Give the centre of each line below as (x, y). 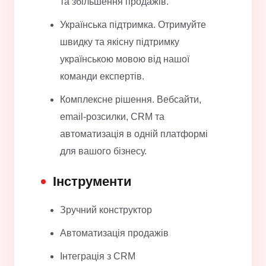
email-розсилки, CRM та (112, 117)
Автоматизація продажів (114, 233)
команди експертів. (102, 77)
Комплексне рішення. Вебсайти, (131, 100)
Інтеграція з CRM (98, 256)
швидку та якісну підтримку (120, 42)
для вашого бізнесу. (103, 151)
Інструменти (92, 182)
